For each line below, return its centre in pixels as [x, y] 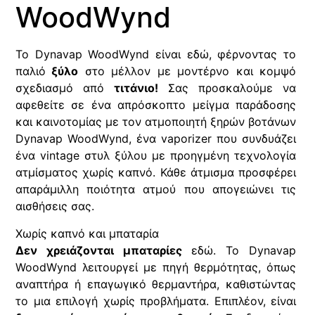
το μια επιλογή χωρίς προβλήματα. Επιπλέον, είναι [156, 301]
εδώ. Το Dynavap [239, 250]
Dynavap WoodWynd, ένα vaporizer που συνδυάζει [156, 139]
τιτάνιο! [136, 88]
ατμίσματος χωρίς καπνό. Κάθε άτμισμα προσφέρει [156, 173]
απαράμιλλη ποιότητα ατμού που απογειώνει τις [156, 189]
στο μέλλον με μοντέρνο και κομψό [187, 71]
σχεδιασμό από [65, 88]
